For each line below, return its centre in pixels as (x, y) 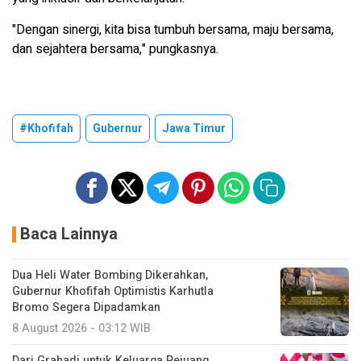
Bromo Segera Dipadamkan (86, 308)
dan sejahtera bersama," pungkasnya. (115, 50)
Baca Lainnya (69, 234)
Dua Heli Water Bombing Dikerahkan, (110, 276)
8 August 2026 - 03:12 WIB (81, 329)
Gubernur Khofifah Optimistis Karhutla (113, 292)
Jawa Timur (194, 129)
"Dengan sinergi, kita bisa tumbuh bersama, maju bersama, (173, 30)
